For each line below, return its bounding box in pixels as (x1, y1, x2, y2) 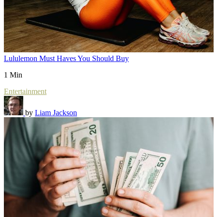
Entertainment (4, 87, 46, 95)
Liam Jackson (35, 108, 77, 117)
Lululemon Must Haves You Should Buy (4, 54, 129, 62)
